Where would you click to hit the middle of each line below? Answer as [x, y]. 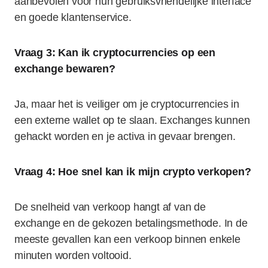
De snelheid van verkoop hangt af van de [110, 207]
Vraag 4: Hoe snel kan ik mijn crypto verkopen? [133, 172]
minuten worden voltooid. [73, 255]
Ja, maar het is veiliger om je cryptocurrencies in [127, 104]
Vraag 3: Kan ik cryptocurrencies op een [115, 53]
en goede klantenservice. [73, 17]
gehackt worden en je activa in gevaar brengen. [125, 136]
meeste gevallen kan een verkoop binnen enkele [127, 239]
